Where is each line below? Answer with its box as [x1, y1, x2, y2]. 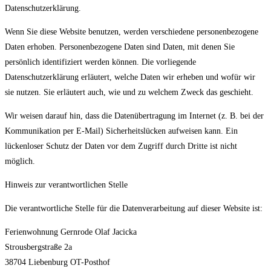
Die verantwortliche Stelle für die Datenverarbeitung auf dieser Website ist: [5, 204, 263, 214]
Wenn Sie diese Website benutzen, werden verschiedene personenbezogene [5, 27, 258, 37]
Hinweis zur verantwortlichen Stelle [5, 180, 128, 190]
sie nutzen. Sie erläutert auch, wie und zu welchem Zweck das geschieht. [5, 88, 253, 97]
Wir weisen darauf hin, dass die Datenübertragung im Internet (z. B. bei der [5, 111, 264, 121]
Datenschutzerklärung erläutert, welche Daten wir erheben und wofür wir [5, 73, 255, 82]
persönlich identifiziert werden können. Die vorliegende [5, 57, 196, 67]
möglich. [5, 157, 35, 166]
